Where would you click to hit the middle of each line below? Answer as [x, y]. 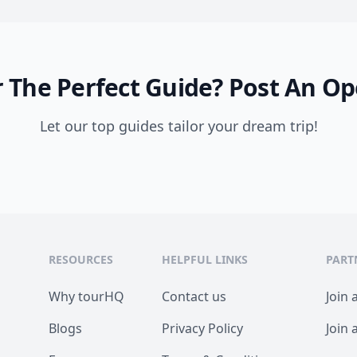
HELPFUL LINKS [205, 259]
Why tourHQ [87, 296]
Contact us [194, 296]
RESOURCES [81, 259]
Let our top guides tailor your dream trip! [178, 126]
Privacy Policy [203, 328]
